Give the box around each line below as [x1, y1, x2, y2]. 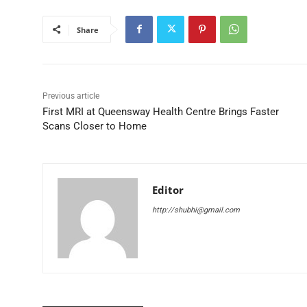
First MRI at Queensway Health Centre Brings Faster [42, 105, 279, 118]
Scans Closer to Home [42, 119, 147, 132]
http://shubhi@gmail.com [152, 205, 240, 214]
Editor [152, 182, 184, 197]
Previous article [42, 90, 99, 101]
